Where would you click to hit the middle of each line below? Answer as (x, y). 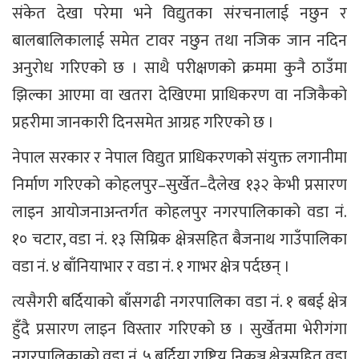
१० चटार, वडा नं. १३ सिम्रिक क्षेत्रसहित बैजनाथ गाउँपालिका (179, 239)
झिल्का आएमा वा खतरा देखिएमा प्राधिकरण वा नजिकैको (179, 95)
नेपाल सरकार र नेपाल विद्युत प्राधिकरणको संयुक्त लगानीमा (179, 157)
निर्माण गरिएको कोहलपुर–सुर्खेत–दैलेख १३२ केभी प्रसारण (179, 185)
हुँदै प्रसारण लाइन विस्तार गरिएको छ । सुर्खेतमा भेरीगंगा (179, 329)
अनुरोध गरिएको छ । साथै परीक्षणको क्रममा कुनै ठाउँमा (179, 68)
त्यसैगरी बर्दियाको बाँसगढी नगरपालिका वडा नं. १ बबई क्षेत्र (179, 302)
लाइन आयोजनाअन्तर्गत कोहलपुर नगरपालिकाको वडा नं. (179, 212)
